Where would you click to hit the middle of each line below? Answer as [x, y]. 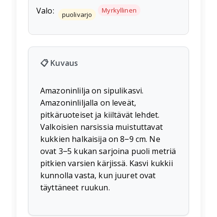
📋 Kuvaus [59, 63]
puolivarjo [77, 14]
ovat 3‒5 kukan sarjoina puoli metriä [108, 151]
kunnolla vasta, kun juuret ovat [98, 176]
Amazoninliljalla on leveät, [88, 103]
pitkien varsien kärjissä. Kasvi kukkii [107, 163]
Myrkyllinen [119, 10]
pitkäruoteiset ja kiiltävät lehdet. [100, 115]
